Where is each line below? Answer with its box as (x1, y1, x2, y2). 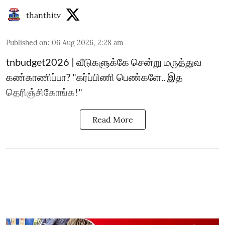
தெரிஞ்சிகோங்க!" (6, 86, 82, 98)
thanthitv (26, 10, 61, 20)
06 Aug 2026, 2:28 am (52, 38, 124, 47)
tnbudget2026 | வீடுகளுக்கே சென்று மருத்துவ (6, 56, 201, 68)
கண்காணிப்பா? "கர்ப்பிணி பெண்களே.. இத (6, 71, 183, 83)
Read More (92, 115, 133, 125)
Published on (6, 38, 48, 47)
